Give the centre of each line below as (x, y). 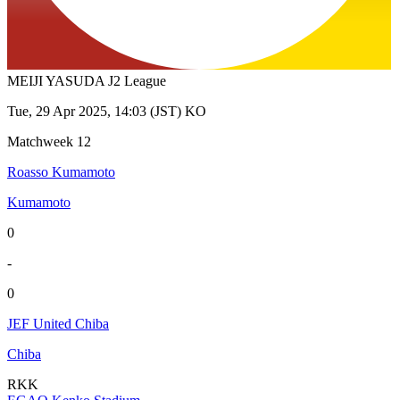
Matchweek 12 (49, 142)
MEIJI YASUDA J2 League (87, 81)
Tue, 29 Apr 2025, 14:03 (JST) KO (107, 112)
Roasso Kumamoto (61, 172)
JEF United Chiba (58, 324)
